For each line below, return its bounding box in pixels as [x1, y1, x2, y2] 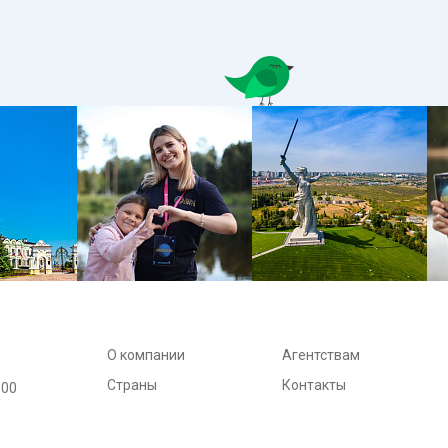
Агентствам [282, 346, 361, 363]
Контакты [282, 376, 347, 393]
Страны [107, 376, 158, 393]
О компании [107, 346, 186, 363]
